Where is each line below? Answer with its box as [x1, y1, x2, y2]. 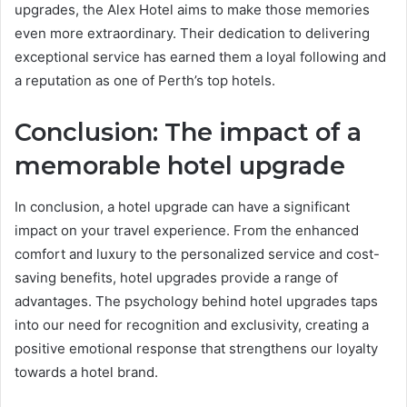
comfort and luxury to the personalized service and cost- [15, 244, 380, 263]
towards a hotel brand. [15, 362, 158, 381]
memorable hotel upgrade [15, 151, 345, 182]
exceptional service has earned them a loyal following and [15, 48, 386, 66]
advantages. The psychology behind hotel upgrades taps [15, 292, 378, 310]
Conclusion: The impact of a [15, 117, 362, 148]
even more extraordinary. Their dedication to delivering [15, 25, 370, 43]
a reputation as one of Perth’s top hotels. [15, 72, 275, 90]
